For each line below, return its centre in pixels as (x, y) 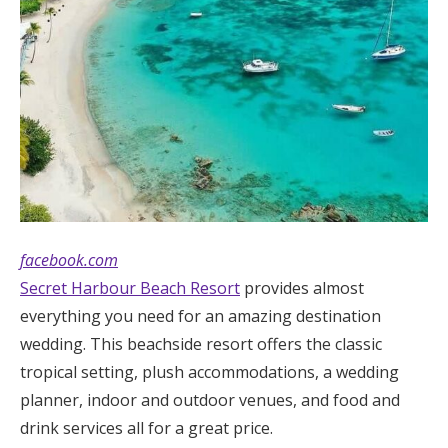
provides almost (302, 287)
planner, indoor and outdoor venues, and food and (210, 399)
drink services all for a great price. (146, 427)
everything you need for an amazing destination (200, 315)
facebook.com (69, 259)
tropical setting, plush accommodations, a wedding (209, 371)
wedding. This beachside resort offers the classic (201, 343)
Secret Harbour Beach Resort (130, 287)
